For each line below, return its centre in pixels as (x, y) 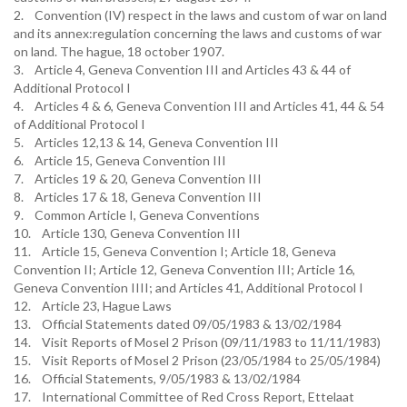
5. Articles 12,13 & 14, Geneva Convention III (146, 142)
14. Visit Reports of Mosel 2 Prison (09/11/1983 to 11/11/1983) (197, 342)
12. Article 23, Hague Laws (93, 306)
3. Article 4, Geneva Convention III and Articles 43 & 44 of (182, 69)
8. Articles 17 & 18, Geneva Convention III (138, 197)
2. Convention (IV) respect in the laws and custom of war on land (200, 15)
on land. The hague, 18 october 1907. (119, 51)
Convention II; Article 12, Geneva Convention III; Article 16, (184, 269)
